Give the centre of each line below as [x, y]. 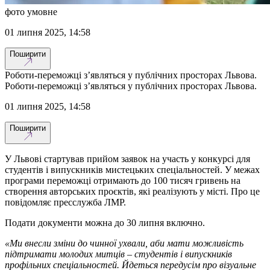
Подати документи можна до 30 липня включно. [105, 222]
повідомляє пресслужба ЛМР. [65, 202]
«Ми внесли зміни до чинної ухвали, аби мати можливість [124, 243]
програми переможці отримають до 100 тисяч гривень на [123, 180]
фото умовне [31, 11]
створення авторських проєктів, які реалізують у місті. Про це [132, 191]
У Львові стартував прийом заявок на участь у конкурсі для [127, 159]
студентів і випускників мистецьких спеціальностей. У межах [132, 169]
